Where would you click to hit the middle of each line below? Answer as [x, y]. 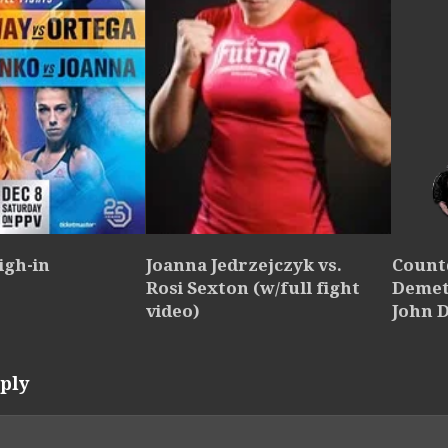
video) [172, 311]
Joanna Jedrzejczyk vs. [243, 265]
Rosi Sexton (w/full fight [252, 288]
